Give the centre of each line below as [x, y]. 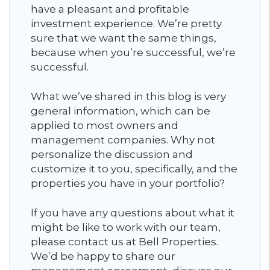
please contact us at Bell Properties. [124, 242]
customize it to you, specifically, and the [134, 169]
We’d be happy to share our [103, 256]
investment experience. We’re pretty [126, 24]
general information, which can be [121, 111]
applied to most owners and [105, 125]
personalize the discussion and [112, 154]
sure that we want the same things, [124, 38]
